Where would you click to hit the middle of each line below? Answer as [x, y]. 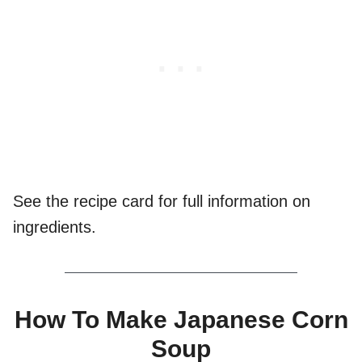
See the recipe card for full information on [162, 202]
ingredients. [55, 227]
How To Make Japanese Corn [181, 320]
